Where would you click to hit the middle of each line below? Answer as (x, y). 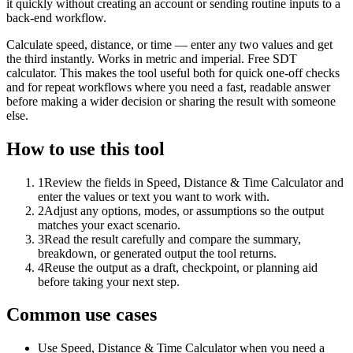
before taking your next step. (109, 281)
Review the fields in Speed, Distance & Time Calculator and (194, 182)
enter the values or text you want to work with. (154, 196)
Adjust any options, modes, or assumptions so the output (184, 210)
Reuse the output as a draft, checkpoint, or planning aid (181, 267)
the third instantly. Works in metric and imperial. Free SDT (152, 58)
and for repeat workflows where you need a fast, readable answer (168, 87)
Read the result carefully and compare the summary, (173, 239)
